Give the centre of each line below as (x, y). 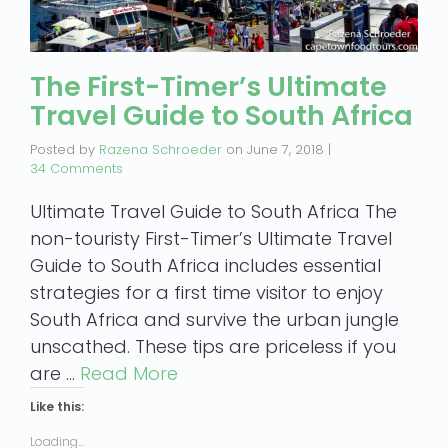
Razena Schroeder (160, 149)
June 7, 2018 (285, 149)
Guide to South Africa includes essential (205, 265)
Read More (129, 373)
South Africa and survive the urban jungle (214, 319)
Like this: (57, 406)
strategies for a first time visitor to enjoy (206, 292)
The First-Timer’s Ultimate (208, 86)
